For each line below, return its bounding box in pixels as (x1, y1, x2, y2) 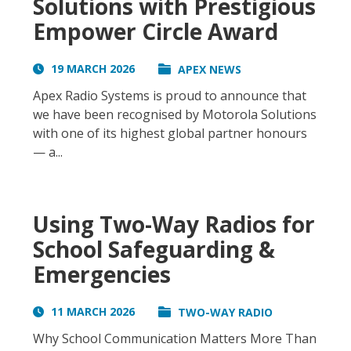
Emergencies (33, 259, 171, 290)
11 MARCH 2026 (48, 304, 135, 320)
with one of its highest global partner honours (33, 125, 307, 143)
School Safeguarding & (33, 234, 275, 265)
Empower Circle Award (33, 16, 278, 47)
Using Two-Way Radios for (33, 209, 315, 240)
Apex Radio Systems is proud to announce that (33, 87, 306, 105)
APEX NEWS (178, 62, 241, 78)
